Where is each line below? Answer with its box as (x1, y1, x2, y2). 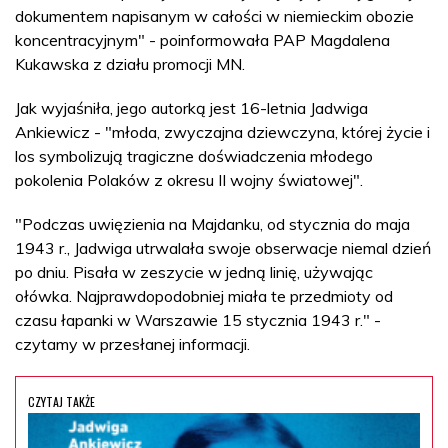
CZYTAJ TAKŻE (28, 392, 95, 410)
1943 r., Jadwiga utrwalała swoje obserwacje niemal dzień (15, 237, 431, 258)
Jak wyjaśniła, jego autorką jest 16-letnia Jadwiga (15, 97, 368, 118)
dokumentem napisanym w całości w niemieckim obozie (15, 5, 414, 26)
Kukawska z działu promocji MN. (15, 53, 245, 74)
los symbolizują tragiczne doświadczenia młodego (15, 145, 373, 166)
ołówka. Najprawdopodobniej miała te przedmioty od (15, 285, 393, 306)
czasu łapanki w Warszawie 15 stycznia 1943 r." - (15, 309, 381, 330)
